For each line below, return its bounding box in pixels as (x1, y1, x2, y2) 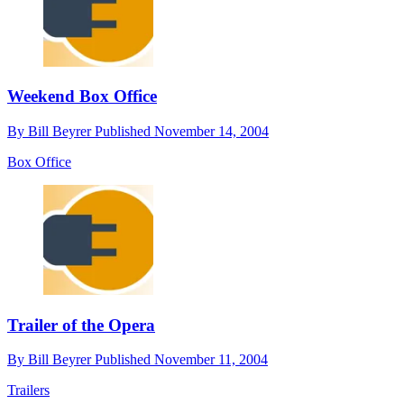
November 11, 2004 (154, 352, 268, 368)
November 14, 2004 (154, 124, 269, 140)
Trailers (7, 382, 50, 399)
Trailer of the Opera (7, 315, 155, 335)
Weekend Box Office (7, 87, 157, 106)
